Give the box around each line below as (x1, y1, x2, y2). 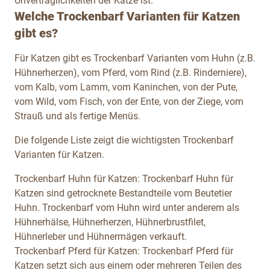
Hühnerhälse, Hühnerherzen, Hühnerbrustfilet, (14, 216, 206, 228)
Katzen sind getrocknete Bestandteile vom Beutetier (14, 187, 232, 199)
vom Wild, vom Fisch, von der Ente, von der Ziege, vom (14, 95, 243, 107)
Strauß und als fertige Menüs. (14, 110, 140, 122)
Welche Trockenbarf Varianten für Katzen (14, 8, 240, 24)
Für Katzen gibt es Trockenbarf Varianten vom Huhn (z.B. (14, 52, 256, 64)
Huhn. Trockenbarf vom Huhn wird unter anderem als (14, 201, 239, 213)
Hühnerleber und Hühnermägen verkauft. (14, 230, 187, 242)
